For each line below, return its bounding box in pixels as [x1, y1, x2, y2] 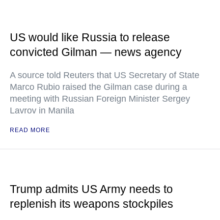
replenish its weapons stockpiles [10, 197, 173, 211]
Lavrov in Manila [10, 106, 74, 116]
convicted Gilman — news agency [10, 46, 182, 59]
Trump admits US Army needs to [10, 183, 173, 196]
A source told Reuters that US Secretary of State [10, 70, 199, 81]
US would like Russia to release [10, 31, 170, 44]
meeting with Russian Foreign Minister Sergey [10, 94, 190, 104]
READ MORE [10, 127, 50, 134]
